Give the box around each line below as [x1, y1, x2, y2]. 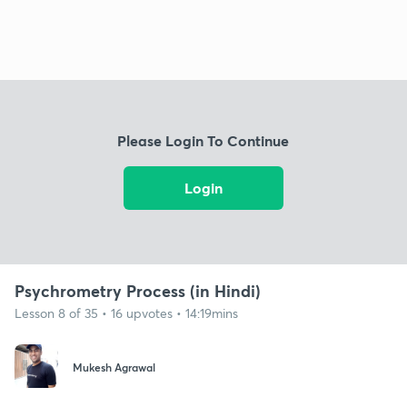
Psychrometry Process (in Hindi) [15, 279, 261, 302]
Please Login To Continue [117, 131, 290, 151]
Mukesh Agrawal [73, 360, 155, 375]
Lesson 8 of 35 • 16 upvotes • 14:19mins [15, 303, 238, 322]
